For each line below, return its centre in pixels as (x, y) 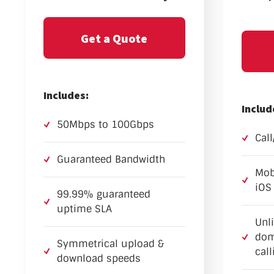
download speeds (99, 259)
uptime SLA (84, 209)
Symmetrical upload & (110, 244)
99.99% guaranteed (104, 194)
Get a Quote (114, 38)
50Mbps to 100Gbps (106, 125)
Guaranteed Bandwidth (111, 160)
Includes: (66, 95)
